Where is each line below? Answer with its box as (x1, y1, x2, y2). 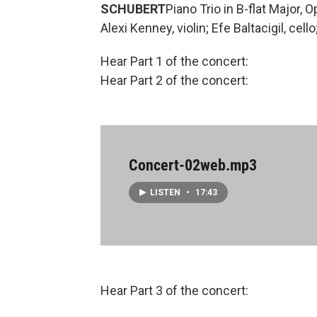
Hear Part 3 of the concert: (100, 283, 248, 299)
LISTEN (150, 188, 183, 198)
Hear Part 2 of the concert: (100, 73, 248, 88)
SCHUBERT (100, 1, 166, 17)
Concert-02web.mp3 (129, 156, 257, 175)
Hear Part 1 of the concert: (100, 54, 248, 69)
